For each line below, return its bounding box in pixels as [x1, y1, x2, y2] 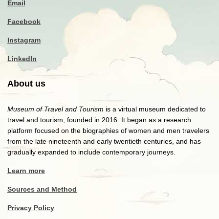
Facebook [7, 18, 41, 25]
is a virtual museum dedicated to [104, 105, 206, 113]
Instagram [7, 36, 41, 44]
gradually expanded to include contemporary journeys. [7, 148, 175, 156]
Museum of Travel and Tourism [7, 105, 104, 113]
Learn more [7, 167, 45, 175]
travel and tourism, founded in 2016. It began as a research [7, 116, 191, 124]
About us [7, 79, 45, 88]
